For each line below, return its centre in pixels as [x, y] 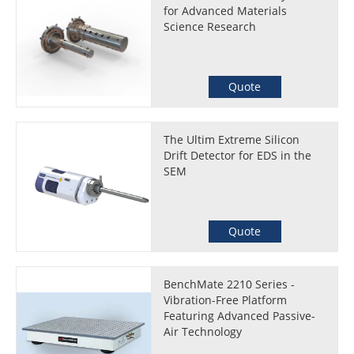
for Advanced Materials [226, 11]
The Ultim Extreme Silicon [232, 139]
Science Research [210, 26]
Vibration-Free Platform [226, 300]
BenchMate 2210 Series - [230, 284]
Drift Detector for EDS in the [238, 155]
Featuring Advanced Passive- [240, 316]
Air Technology [203, 331]
